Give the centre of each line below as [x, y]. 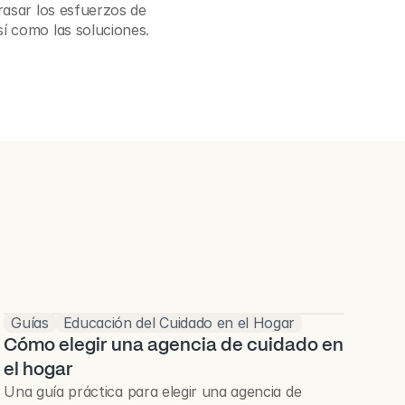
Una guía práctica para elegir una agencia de [153, 391]
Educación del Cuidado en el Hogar [179, 323]
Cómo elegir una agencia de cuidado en [174, 344]
